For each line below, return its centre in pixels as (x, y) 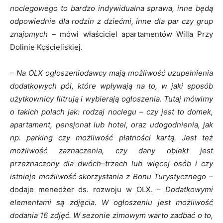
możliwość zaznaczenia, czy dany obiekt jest (111, 151)
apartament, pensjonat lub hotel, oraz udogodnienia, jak (111, 125)
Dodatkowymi (187, 189)
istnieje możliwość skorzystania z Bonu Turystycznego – (111, 176)
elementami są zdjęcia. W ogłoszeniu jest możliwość (111, 202)
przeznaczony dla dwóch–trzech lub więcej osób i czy (111, 164)
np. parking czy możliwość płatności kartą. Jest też (111, 138)
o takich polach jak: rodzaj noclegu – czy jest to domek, (111, 112)
